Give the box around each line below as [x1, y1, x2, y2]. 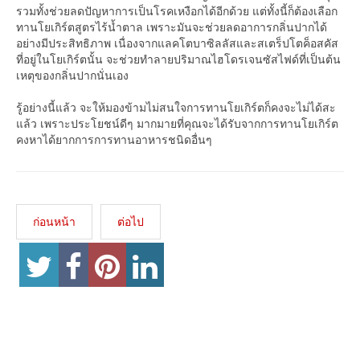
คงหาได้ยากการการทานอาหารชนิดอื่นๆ [16, 130, 212, 147]
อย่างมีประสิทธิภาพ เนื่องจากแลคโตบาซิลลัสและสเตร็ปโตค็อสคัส [16, 34, 338, 51]
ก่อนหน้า [33, 212, 76, 229]
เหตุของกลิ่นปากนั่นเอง [16, 66, 129, 83]
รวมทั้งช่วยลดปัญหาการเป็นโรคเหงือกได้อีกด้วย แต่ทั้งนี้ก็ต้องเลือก [16, 2, 337, 18]
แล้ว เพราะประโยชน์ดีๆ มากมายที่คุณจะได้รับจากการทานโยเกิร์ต [16, 114, 338, 131]
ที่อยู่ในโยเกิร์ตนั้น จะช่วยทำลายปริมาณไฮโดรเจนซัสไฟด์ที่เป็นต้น [16, 50, 341, 67]
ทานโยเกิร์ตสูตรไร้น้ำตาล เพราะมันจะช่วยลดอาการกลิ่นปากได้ [16, 18, 327, 35]
